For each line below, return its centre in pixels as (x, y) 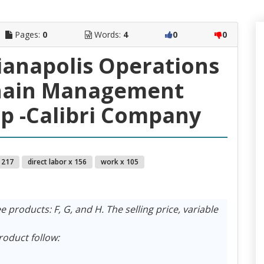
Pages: (28, 34)
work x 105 (119, 161)
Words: (107, 34)
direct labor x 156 (57, 161)
